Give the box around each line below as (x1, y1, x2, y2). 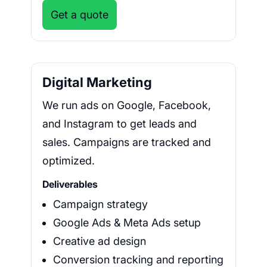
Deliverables (42, 178, 98, 191)
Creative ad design (53, 235, 146, 248)
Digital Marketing (42, 74, 152, 91)
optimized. (42, 154, 95, 167)
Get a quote (51, 8, 108, 21)
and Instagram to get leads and (42, 117, 197, 131)
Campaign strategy (53, 198, 148, 211)
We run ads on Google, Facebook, (42, 99, 211, 112)
